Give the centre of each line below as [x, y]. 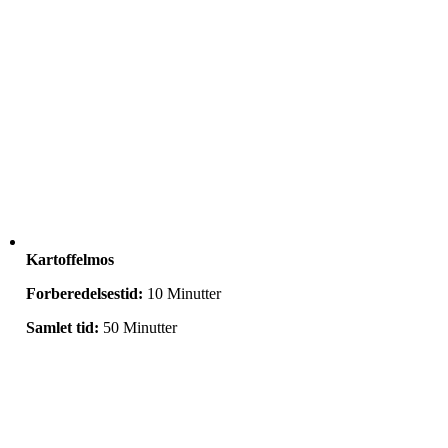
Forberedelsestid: [85, 293]
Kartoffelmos [70, 259]
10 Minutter [182, 293]
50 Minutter [138, 327]
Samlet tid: [63, 327]
